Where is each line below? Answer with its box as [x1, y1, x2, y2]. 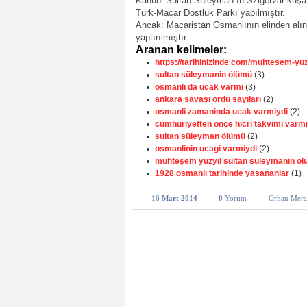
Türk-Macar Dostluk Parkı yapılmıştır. [136, 8, 285, 18]
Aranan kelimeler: [136, 44, 227, 56]
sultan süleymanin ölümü [155, 70, 252, 79]
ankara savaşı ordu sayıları [155, 95, 261, 104]
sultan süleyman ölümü [155, 132, 245, 141]
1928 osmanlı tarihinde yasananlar [155, 169, 289, 178]
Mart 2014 [162, 194, 197, 202]
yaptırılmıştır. [136, 33, 188, 42]
